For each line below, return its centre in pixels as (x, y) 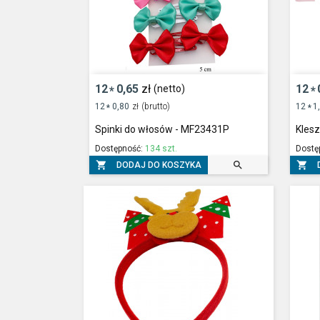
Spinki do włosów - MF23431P (162, 130)
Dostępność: (120, 149)
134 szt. (161, 149)
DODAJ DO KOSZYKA (159, 165)
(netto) (170, 88)
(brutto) (156, 106)
